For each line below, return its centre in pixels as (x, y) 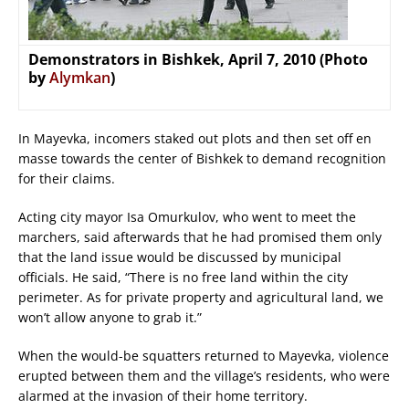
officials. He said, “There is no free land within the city (183, 278)
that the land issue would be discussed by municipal (180, 257)
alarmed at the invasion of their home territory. (163, 396)
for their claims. (67, 179)
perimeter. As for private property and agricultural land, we (201, 298)
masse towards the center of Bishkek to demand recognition (202, 159)
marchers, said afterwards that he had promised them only (200, 237)
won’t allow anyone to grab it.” (110, 318)
